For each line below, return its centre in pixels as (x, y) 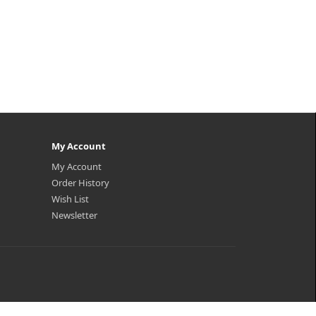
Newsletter (74, 215)
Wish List (70, 199)
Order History (80, 183)
